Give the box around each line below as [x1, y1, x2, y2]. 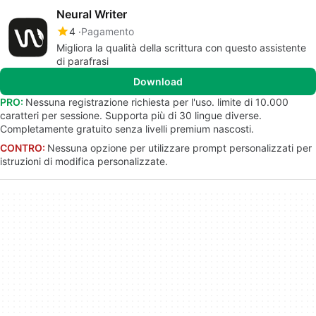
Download [133, 75, 183, 87]
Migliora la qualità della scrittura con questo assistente [56, 42, 306, 54]
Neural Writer [56, 7, 127, 21]
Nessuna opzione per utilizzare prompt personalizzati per [47, 142, 312, 154]
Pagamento [81, 25, 134, 37]
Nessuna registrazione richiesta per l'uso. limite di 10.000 [25, 96, 288, 108]
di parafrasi [56, 55, 109, 67]
